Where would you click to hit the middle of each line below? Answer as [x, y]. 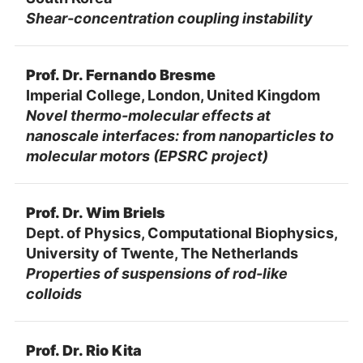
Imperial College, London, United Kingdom [173, 95]
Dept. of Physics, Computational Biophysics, [181, 233]
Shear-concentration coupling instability [169, 18]
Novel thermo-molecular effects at [148, 115]
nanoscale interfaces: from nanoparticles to [179, 135]
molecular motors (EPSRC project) [147, 156]
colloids [53, 293]
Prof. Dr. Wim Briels [95, 212]
